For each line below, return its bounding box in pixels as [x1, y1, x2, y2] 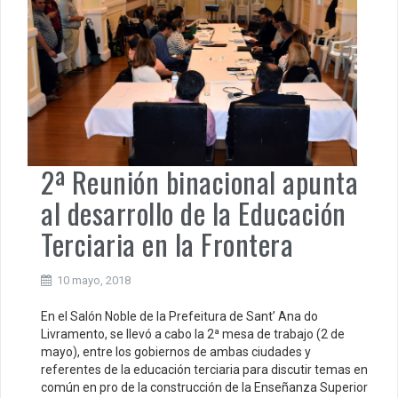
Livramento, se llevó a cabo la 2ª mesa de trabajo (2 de [41, 326, 345, 341]
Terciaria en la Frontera [41, 222, 293, 265]
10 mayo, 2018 [57, 273, 131, 287]
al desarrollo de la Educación [41, 191, 346, 234]
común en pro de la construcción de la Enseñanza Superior [41, 379, 368, 394]
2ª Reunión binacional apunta [41, 160, 358, 203]
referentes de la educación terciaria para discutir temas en [41, 362, 368, 377]
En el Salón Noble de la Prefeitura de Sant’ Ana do [41, 308, 318, 323]
